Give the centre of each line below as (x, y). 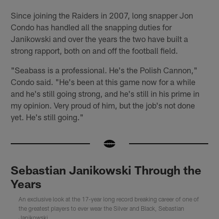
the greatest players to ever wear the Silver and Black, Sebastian (102, 208)
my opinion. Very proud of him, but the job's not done (103, 105)
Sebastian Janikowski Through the (106, 170)
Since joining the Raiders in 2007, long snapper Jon (102, 15)
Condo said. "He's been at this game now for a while (103, 82)
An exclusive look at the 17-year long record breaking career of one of (109, 199)
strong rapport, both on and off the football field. (95, 51)
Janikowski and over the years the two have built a (100, 39)
